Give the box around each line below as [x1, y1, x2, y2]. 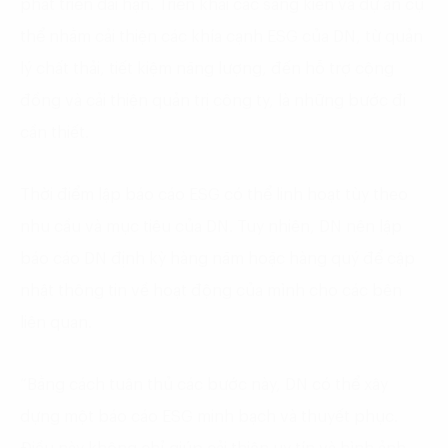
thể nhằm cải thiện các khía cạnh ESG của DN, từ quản [20, 28, 423, 45]
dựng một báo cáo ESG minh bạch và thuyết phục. [20, 408, 398, 425]
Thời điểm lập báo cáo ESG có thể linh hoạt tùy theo [20, 186, 408, 203]
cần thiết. [20, 124, 89, 141]
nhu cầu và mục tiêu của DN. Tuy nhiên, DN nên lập [20, 218, 402, 235]
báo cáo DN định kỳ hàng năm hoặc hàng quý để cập [20, 250, 415, 267]
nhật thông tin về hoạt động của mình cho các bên [20, 282, 402, 299]
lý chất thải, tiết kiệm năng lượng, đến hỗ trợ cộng [20, 60, 394, 77]
